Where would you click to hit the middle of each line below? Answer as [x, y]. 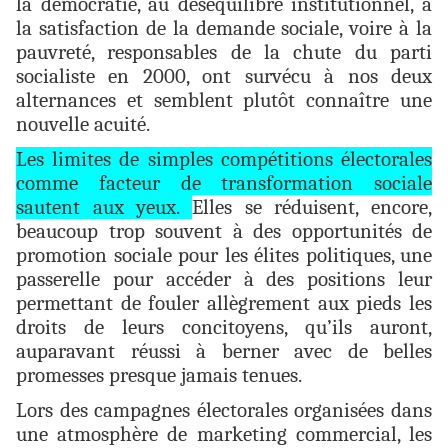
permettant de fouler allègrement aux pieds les [224, 303]
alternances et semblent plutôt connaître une [224, 100]
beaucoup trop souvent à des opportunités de [224, 231]
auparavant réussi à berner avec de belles [224, 351]
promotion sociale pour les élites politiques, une [224, 255]
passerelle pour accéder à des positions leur [224, 279]
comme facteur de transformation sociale [224, 183]
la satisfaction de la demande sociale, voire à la [224, 28]
